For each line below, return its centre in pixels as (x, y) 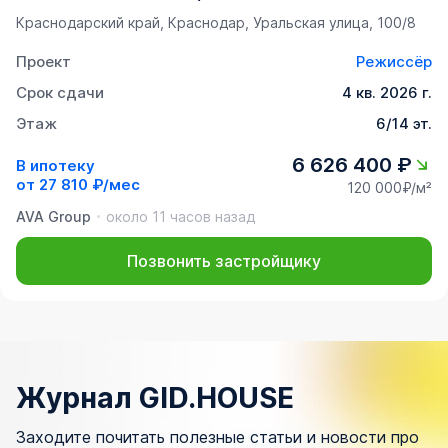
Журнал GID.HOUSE (155, 398)
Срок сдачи (60, 93)
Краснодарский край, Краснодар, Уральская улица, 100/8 (216, 23)
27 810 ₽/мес (89, 184)
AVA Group (53, 217)
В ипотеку (55, 165)
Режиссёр (394, 62)
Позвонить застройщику (224, 261)
